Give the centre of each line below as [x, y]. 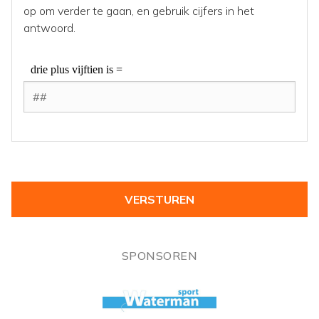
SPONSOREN [159, 256]
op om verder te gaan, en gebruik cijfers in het [139, 11]
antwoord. [49, 28]
